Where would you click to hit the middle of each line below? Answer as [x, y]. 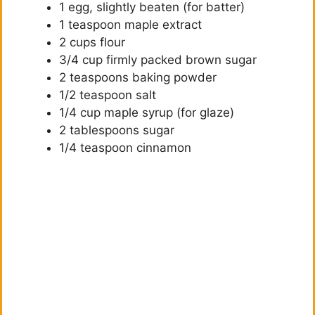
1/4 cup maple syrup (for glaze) [147, 112]
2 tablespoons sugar [117, 130]
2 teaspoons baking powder [138, 77]
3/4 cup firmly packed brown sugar [158, 59]
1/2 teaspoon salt [108, 95]
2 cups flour [92, 42]
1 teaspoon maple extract [130, 24]
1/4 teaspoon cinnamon [125, 147]
